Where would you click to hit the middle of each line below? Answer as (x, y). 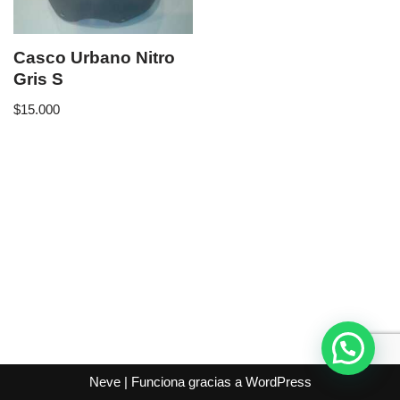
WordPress (278, 382)
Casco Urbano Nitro (94, 58)
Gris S (38, 79)
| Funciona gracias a (183, 382)
